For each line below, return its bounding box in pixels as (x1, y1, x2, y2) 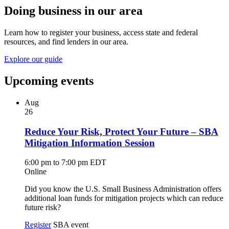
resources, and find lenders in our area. (4, 37, 128, 47)
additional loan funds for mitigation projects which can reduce (25, 194, 223, 203)
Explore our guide (4, 55, 62, 64)
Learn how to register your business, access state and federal (4, 28, 198, 37)
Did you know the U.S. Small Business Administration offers (25, 185, 221, 194)
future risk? (25, 203, 61, 212)
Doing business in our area (4, 4, 143, 18)
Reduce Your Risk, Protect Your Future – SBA (25, 126, 218, 137)
